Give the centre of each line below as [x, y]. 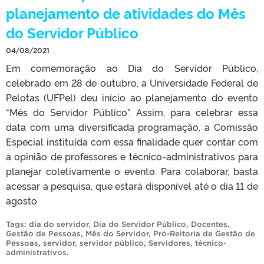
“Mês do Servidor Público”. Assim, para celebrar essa [132, 112]
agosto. [22, 200]
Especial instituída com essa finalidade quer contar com [132, 141]
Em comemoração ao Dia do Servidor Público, [132, 67]
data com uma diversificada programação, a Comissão [132, 126]
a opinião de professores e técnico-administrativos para [132, 156]
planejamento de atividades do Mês [126, 12]
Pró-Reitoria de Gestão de [204, 233]
